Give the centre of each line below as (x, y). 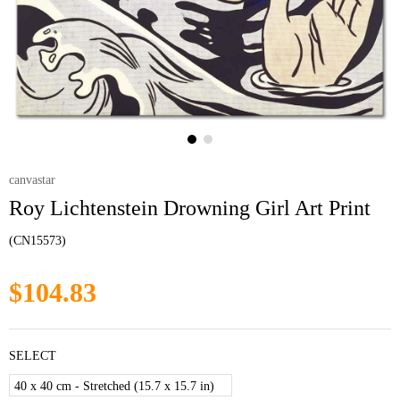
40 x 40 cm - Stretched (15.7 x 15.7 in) (114, 386)
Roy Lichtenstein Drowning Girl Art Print (190, 208)
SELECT (33, 356)
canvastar (32, 180)
